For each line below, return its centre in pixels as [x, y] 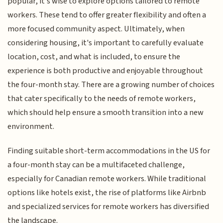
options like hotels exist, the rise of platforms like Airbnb [107, 192]
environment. [31, 127]
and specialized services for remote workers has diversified [109, 206]
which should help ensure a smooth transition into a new [106, 113]
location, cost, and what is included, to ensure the [94, 57]
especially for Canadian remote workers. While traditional [107, 178]
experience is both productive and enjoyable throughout [106, 71]
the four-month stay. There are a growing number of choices [111, 85]
